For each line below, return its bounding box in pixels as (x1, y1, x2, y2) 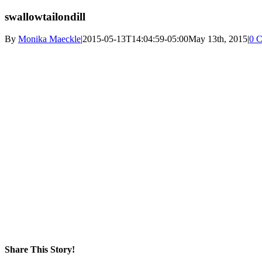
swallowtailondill (5, 10, 85, 23)
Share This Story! (5, 244, 75, 254)
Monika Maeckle (18, 34, 81, 44)
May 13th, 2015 (188, 34, 247, 44)
